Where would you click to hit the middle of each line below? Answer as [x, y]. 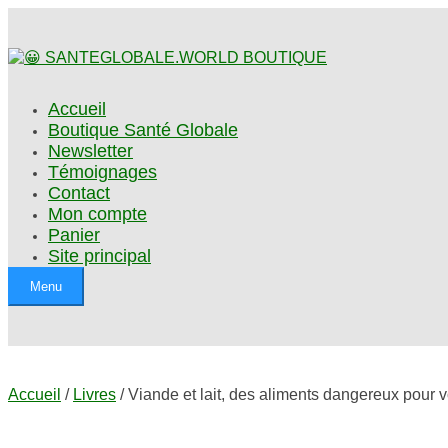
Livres [94, 394]
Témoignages [102, 172]
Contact [79, 193]
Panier [74, 235]
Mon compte [97, 214]
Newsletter [90, 151]
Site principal [99, 256]
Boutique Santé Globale [143, 130]
